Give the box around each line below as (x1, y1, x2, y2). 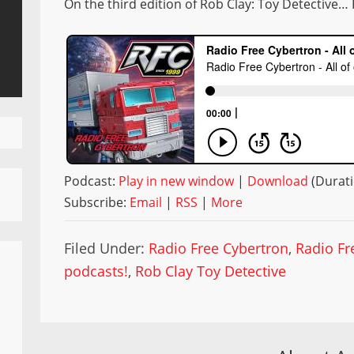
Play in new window (119, 172, 235, 190)
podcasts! (64, 262, 129, 281)
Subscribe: (64, 194, 130, 211)
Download (247, 172, 309, 190)
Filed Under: (64, 239, 149, 258)
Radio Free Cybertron (149, 239, 289, 258)
